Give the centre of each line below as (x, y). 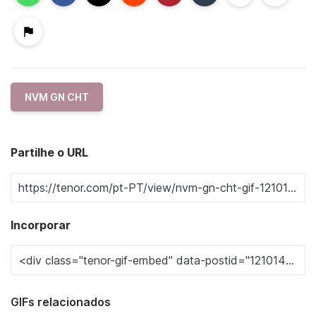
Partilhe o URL (49, 152)
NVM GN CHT (57, 97)
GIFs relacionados (61, 302)
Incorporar (41, 225)
